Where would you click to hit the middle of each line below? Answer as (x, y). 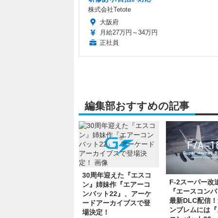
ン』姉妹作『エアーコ (116, 184)
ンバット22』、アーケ (117, 193)
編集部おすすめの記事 (137, 106)
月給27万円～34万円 (129, 32)
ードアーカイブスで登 (116, 203)
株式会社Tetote (109, 9)
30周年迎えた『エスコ (117, 175)
